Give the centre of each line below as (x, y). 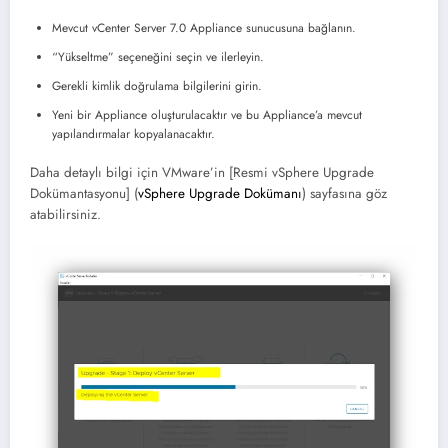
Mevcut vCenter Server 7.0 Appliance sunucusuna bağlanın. (204, 27)
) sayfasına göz (344, 193)
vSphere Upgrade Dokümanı (220, 193)
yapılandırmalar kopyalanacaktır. (133, 133)
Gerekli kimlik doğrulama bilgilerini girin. (157, 85)
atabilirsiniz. (65, 214)
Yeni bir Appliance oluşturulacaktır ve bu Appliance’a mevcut (207, 114)
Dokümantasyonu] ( (84, 193)
